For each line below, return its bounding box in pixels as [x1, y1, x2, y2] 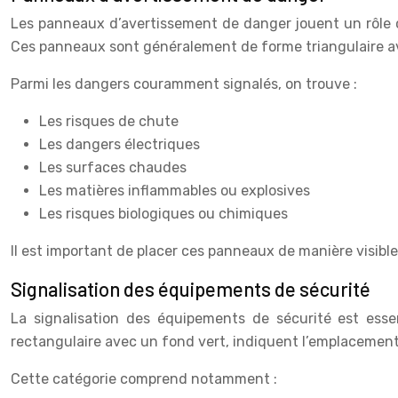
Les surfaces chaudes [39, 158, 187, 176]
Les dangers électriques [39, 135, 200, 153]
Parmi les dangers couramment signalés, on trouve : [11, 75, 357, 92]
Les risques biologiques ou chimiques [39, 204, 288, 222]
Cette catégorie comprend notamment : [11, 370, 277, 387]
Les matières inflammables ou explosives [39, 181, 310, 199]
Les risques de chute [39, 112, 179, 130]
